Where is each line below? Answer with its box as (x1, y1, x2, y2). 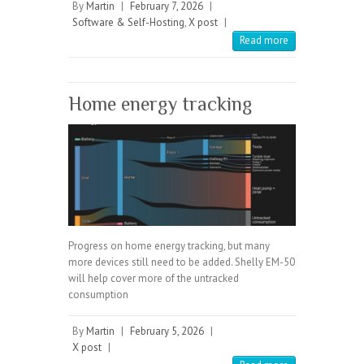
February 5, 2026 (130, 324, 204, 339)
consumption (68, 288, 128, 302)
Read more (240, 32, 288, 47)
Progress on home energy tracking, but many (68, 239, 270, 253)
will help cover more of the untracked (68, 271, 239, 286)
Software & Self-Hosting (72, 15, 184, 29)
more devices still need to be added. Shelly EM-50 (68, 255, 295, 270)
